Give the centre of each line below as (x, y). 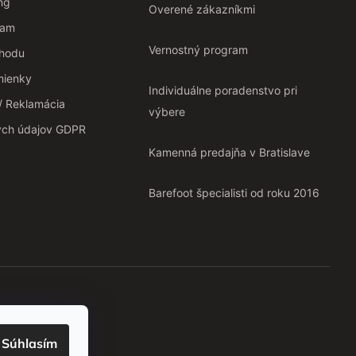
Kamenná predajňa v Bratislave (229, 153)
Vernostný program (198, 50)
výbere (166, 112)
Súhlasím (29, 343)
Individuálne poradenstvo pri (222, 91)
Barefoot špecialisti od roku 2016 (234, 193)
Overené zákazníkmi (201, 10)
